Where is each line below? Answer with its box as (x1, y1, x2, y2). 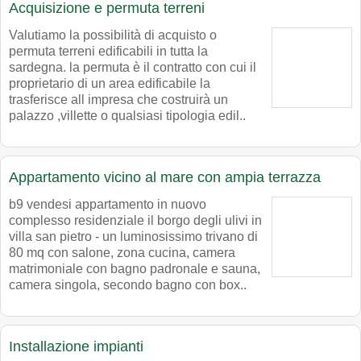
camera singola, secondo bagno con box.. (9, 278, 247, 293)
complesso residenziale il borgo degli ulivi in (9, 214, 262, 228)
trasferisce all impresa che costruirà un (9, 93, 228, 107)
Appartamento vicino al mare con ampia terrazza (9, 169, 321, 186)
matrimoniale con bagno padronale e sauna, (9, 262, 260, 276)
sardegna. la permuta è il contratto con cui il (9, 60, 256, 75)
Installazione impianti (9, 338, 143, 355)
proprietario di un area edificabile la (9, 77, 210, 91)
